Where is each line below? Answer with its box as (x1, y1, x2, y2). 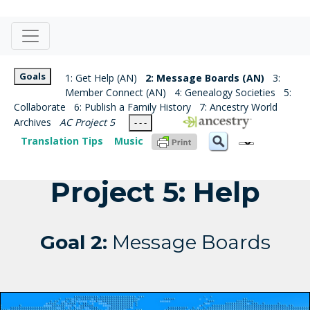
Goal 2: (39, 230, 107, 255)
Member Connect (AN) (65, 86, 166, 99)
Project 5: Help (50, 175, 260, 210)
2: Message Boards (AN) (145, 71, 264, 84)
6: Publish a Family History (74, 100, 191, 113)
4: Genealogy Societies (174, 86, 275, 99)
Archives (14, 116, 51, 129)
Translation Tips (21, 134, 103, 147)
